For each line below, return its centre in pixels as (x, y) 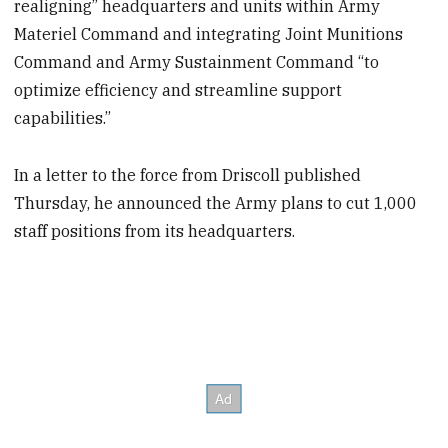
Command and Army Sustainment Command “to (197, 62)
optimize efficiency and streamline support (178, 90)
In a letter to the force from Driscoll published (188, 175)
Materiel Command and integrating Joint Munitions (209, 34)
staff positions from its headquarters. (155, 231)
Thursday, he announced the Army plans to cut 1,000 (216, 203)
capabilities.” (63, 118)
